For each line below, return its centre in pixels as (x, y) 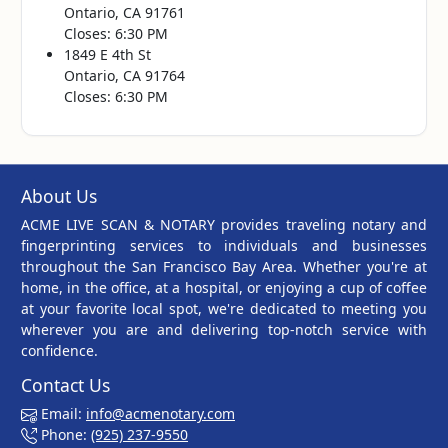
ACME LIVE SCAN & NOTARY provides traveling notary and (224, 224)
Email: (61, 413)
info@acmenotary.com (160, 413)
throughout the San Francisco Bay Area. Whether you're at (224, 266)
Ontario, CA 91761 (124, 12)
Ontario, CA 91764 (124, 75)
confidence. (59, 350)
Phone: (64, 434)
